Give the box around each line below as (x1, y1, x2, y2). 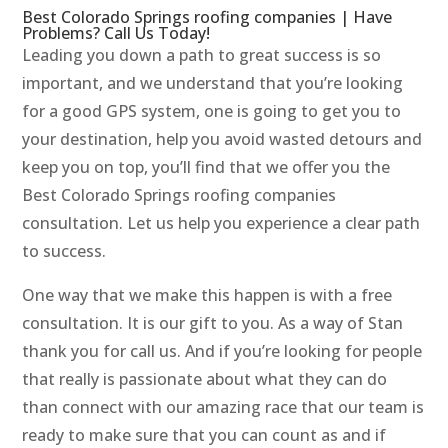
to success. (22, 240, 107, 263)
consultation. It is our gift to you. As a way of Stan (22, 312, 404, 335)
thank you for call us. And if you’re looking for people (22, 340, 423, 363)
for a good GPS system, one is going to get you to (22, 100, 402, 123)
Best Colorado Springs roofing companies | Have (22, 6, 393, 29)
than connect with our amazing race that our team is (22, 396, 425, 419)
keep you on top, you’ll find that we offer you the (22, 156, 391, 179)
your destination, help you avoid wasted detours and (22, 128, 423, 151)
